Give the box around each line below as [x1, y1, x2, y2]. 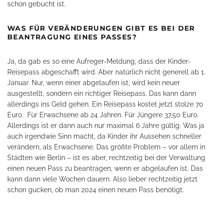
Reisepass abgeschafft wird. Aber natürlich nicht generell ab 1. [7, 68, 205, 76]
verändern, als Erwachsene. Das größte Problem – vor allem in [7, 143, 205, 151]
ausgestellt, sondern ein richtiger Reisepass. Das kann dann [7, 90, 196, 97]
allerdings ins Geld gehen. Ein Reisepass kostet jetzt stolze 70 [7, 100, 203, 108]
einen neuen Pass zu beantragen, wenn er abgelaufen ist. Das [7, 164, 203, 172]
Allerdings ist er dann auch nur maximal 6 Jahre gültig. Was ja [7, 122, 204, 129]
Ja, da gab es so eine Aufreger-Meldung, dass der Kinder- [7, 57, 191, 65]
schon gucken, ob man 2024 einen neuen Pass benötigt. [7, 186, 184, 194]
